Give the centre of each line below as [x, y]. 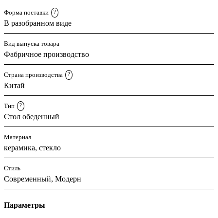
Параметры [25, 205]
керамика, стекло [32, 147]
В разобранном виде [38, 23]
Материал [18, 137]
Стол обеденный [32, 116]
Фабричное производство [46, 54]
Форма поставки [26, 12]
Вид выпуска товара [32, 43]
